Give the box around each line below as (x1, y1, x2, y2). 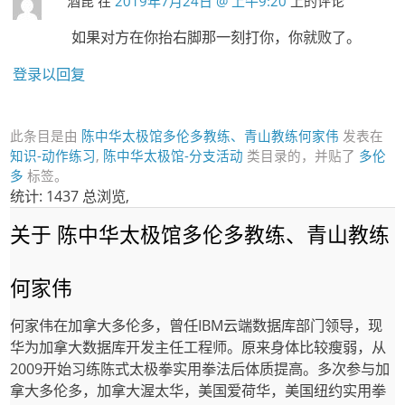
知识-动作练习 (10, 146, 97, 165)
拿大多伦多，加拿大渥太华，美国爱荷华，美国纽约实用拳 (10, 381, 387, 400)
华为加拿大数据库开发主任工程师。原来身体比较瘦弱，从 (10, 337, 387, 357)
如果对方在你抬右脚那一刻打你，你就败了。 (71, 27, 361, 48)
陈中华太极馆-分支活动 (103, 146, 244, 165)
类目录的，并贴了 (243, 146, 360, 165)
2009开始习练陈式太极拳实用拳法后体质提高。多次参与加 (10, 359, 391, 379)
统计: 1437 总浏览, (10, 186, 130, 206)
